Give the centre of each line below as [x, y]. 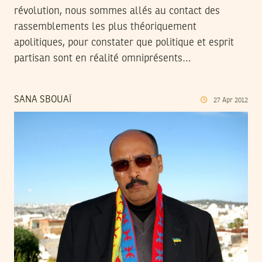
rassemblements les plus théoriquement [105, 27]
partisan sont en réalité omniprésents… [102, 58]
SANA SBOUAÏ [43, 100]
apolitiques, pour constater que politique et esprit [124, 42]
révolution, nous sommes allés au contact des [117, 11]
